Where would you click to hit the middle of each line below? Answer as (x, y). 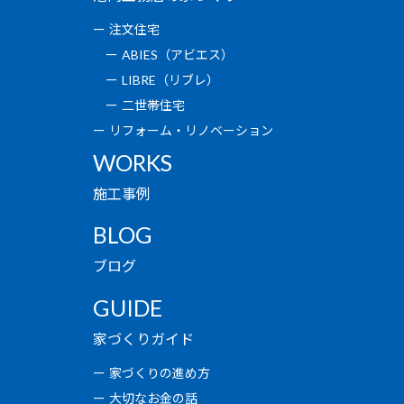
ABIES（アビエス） (178, 55)
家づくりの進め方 (160, 372)
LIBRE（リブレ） (171, 80)
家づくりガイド (144, 338)
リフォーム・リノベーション (192, 131)
